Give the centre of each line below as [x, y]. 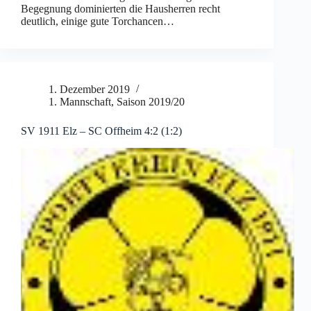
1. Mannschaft [80, 102]
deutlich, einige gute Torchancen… [98, 22]
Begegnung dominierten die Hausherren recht [120, 9]
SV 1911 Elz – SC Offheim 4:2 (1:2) [101, 131]
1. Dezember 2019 [89, 90]
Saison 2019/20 [151, 102]
